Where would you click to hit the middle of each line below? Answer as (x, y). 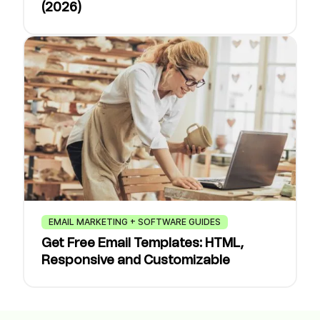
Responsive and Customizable (136, 261)
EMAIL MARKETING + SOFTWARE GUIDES (135, 222)
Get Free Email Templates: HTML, (142, 244)
